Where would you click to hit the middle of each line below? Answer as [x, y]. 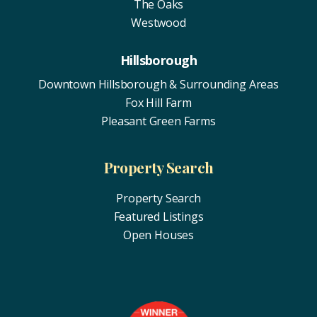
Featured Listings [158, 216]
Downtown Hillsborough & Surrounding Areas [158, 84]
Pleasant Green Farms [158, 121]
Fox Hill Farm [158, 102]
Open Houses [158, 235]
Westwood [158, 22]
